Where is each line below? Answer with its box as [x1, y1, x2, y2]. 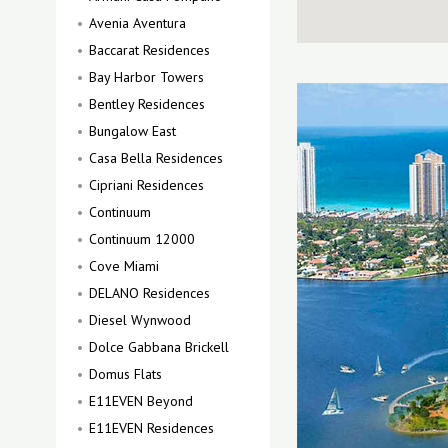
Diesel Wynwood [89, 311, 191, 329]
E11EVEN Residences [89, 419, 214, 437]
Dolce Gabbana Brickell [89, 338, 229, 356]
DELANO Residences [89, 284, 210, 302]
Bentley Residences [89, 95, 205, 113]
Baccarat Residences [89, 41, 210, 59]
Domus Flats [89, 365, 162, 383]
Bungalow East [89, 122, 176, 140]
